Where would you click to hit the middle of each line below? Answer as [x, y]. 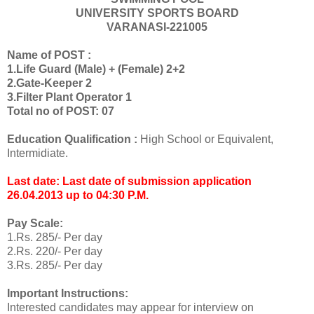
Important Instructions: [69, 294]
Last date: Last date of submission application [129, 182]
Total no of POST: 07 [61, 111]
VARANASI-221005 [157, 27]
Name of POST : [49, 55]
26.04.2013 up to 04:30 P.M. [78, 196]
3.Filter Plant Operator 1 [69, 97]
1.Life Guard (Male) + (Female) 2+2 [96, 69]
